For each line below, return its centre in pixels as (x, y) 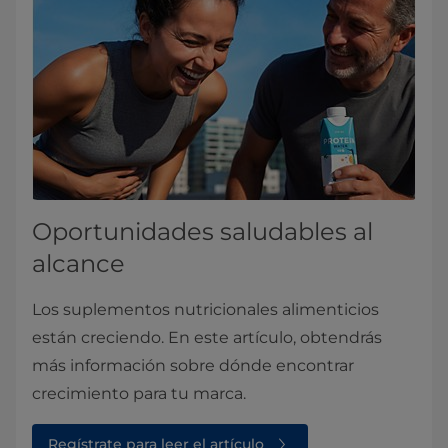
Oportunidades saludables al (202, 231)
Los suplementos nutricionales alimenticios (205, 309)
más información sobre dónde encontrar (193, 365)
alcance (78, 263)
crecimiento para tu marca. (139, 393)
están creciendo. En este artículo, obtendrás (207, 337)
